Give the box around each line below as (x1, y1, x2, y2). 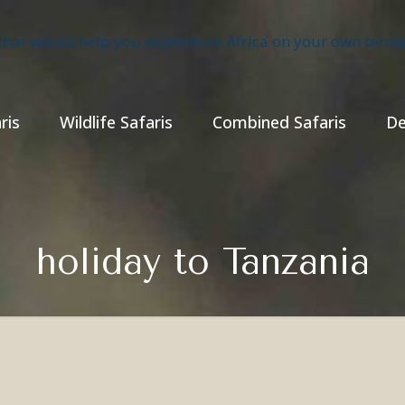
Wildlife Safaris (60, 111, 173, 133)
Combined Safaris (212, 111, 346, 133)
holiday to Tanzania (35, 240, 370, 283)
